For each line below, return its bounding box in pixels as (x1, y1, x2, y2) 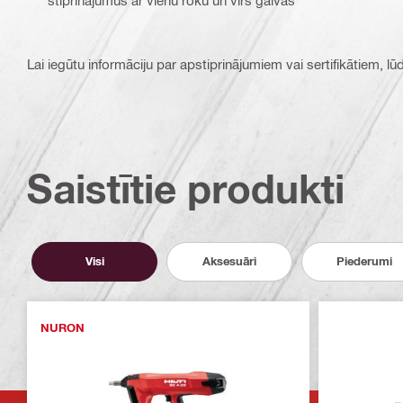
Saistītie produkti (27, 164, 345, 212)
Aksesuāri (202, 254, 256, 269)
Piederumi (336, 254, 392, 269)
